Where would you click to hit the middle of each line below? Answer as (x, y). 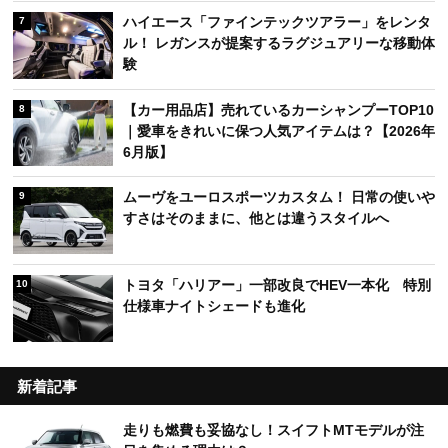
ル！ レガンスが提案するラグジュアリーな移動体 (279, 42)
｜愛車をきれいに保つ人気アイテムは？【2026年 (279, 130)
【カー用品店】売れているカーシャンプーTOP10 (278, 109)
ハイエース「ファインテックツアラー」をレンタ (277, 21)
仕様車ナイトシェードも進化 (214, 306)
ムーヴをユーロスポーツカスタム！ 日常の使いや (279, 197)
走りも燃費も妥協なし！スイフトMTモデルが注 (273, 429)
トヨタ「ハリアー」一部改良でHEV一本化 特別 (277, 285)
